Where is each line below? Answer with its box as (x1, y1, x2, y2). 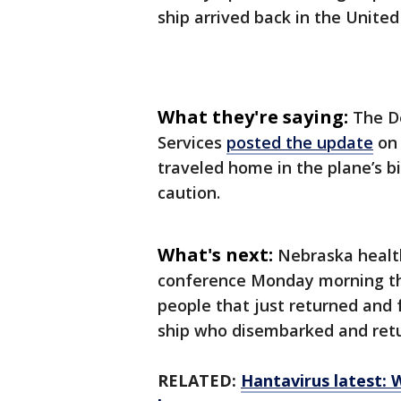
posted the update (226, 132, 373, 153)
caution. (158, 182, 220, 203)
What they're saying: (158, 105, 348, 129)
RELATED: (158, 370, 241, 391)
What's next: (158, 243, 273, 267)
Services (158, 132, 226, 153)
